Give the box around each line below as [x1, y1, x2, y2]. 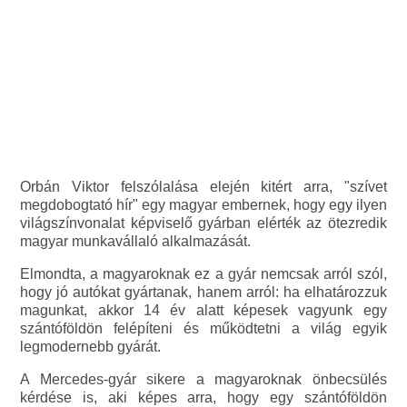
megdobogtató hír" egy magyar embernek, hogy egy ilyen [20, 197, 387, 213]
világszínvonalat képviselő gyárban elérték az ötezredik [20, 215, 387, 232]
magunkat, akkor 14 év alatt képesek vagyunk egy [20, 303, 387, 319]
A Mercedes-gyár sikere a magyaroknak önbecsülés [20, 372, 387, 388]
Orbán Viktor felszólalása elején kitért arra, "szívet [20, 179, 387, 195]
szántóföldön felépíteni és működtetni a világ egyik [20, 321, 387, 337]
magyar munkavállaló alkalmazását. [20, 233, 252, 250]
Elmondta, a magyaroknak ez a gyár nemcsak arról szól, [20, 266, 387, 283]
